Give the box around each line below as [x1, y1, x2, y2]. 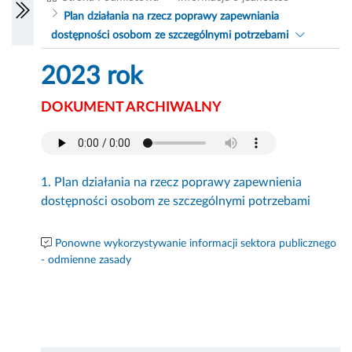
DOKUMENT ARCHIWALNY [41, 101, 222, 115]
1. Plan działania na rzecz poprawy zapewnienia [41, 176, 302, 189]
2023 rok [41, 64, 143, 90]
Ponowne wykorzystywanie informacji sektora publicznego [55, 238, 337, 250]
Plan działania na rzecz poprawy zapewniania [63, 11, 279, 23]
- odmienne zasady [41, 255, 132, 266]
